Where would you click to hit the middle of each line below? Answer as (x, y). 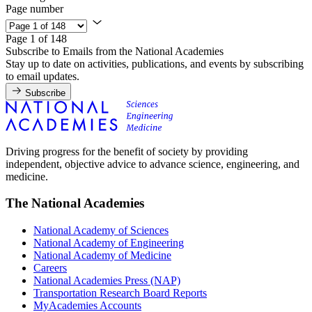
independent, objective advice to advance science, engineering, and (153, 164)
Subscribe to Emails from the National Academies (115, 51)
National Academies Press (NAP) (107, 281)
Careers (50, 268)
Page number (34, 8)
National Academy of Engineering (109, 243)
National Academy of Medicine (102, 256)
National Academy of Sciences (101, 231)
